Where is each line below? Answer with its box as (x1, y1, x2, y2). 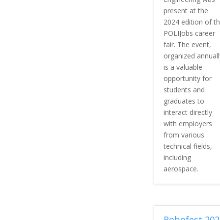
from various (163, 130, 204, 139)
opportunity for (163, 73, 212, 83)
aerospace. (163, 164, 198, 173)
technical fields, (163, 141, 212, 151)
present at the (163, 5, 208, 15)
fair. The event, (163, 39, 211, 49)
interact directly (163, 107, 212, 117)
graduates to (163, 96, 204, 106)
